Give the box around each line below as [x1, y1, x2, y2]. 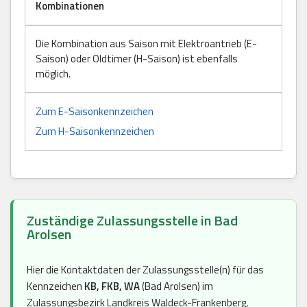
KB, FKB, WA [84, 278, 140, 294]
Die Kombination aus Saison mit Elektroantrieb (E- [36, 35, 257, 51]
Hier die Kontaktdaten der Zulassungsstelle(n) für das [27, 261, 264, 278]
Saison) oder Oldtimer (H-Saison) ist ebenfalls [36, 50, 238, 66]
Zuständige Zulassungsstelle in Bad [27, 209, 238, 231]
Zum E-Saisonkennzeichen [36, 103, 153, 119]
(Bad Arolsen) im [140, 278, 213, 294]
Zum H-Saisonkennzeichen [36, 123, 154, 139]
